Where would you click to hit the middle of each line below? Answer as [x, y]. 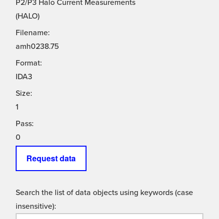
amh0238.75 [37, 47]
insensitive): [36, 207]
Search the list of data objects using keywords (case [104, 193]
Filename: [33, 33]
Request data [51, 158]
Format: [29, 63]
